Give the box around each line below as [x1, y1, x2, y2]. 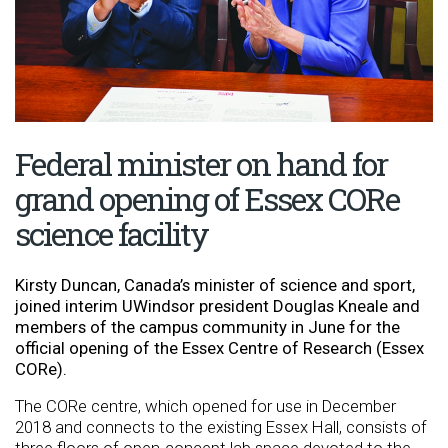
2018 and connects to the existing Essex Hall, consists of [15, 417, 427, 438]
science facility [15, 212, 208, 256]
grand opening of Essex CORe [15, 177, 399, 221]
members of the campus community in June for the [15, 317, 400, 338]
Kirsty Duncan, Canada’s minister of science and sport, [15, 275, 415, 296]
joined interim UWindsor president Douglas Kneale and [15, 296, 420, 317]
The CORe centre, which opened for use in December [15, 396, 396, 417]
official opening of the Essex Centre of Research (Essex [15, 338, 424, 359]
